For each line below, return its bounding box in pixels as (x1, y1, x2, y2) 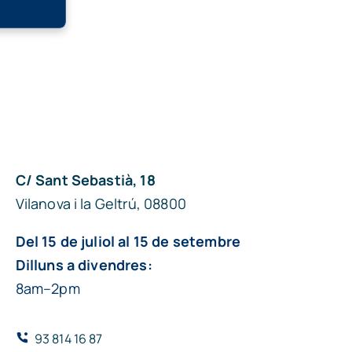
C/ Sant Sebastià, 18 (15, 170, 156, 189)
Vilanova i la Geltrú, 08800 (15, 194, 186, 213)
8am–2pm (15, 279, 80, 298)
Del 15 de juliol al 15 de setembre (15, 232, 240, 251)
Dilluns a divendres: (15, 255, 152, 274)
